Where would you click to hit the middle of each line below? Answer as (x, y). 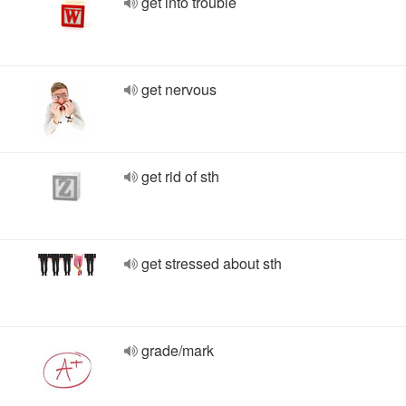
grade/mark (178, 350)
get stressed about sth (212, 263)
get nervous (179, 89)
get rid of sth (180, 176)
